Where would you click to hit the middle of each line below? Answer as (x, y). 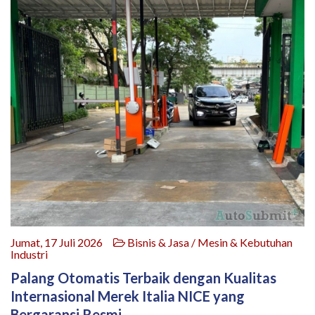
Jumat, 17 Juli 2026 (62, 243)
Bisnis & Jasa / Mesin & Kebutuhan (209, 243)
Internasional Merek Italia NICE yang (128, 296)
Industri (29, 255)
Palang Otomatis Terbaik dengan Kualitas (143, 278)
